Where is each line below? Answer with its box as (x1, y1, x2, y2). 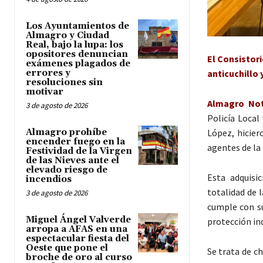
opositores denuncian (26, 49, 128, 60)
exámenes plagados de (26, 58, 130, 70)
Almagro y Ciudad (26, 30, 109, 42)
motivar (26, 86, 63, 98)
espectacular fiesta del (26, 233, 129, 245)
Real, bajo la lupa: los (26, 39, 123, 51)
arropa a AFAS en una (26, 224, 127, 235)
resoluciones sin (26, 77, 103, 89)
